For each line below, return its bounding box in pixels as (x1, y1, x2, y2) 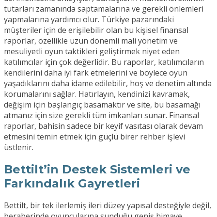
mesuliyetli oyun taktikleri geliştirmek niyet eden (4, 46, 180, 57)
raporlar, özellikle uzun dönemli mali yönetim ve (4, 35, 178, 46)
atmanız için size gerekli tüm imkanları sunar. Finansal (4, 110, 199, 121)
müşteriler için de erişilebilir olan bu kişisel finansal (4, 25, 188, 36)
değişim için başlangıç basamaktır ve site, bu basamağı (4, 99, 201, 110)
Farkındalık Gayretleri (4, 176, 140, 191)
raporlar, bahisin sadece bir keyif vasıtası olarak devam (4, 121, 203, 132)
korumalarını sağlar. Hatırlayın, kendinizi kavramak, (4, 89, 190, 100)
